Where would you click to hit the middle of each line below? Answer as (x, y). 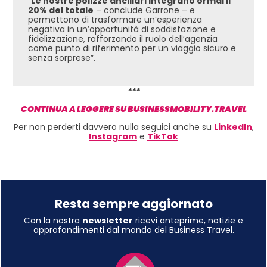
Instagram (113, 137)
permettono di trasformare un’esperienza (115, 20)
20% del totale (61, 10)
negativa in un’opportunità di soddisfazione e (122, 30)
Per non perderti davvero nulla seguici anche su (114, 127)
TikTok (163, 137)
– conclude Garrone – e (144, 10)
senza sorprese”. (62, 58)
